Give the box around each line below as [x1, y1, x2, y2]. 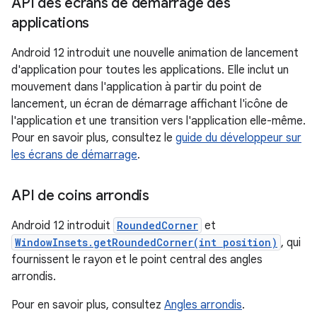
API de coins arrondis [11, 186, 149, 204]
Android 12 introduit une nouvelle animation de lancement [11, 45, 299, 60]
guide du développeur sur [175, 130, 301, 145]
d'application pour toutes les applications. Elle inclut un [11, 62, 289, 77]
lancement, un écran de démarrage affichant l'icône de [11, 96, 288, 111]
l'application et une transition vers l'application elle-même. [11, 113, 306, 128]
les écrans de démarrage [11, 147, 137, 162]
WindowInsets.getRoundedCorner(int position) [15, 235, 277, 249]
